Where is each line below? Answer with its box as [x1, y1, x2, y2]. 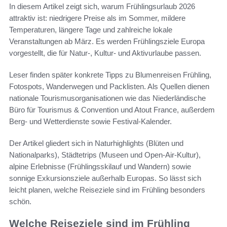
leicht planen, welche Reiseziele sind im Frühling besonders [9, 185, 205, 195]
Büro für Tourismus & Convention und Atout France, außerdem [9, 105, 215, 115]
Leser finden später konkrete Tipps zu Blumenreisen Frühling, [9, 70, 211, 80]
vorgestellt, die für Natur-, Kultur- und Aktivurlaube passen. [9, 49, 201, 58]
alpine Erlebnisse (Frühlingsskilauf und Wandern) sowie [9, 162, 191, 171]
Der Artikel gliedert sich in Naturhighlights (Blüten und [9, 139, 183, 148]
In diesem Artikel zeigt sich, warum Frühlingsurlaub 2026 [9, 2, 195, 11]
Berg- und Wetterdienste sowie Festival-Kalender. [9, 117, 172, 126]
